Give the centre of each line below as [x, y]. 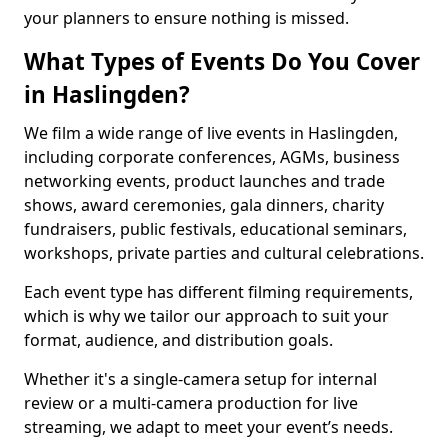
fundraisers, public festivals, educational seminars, [215, 229]
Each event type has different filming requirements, [218, 292]
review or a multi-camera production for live [191, 403]
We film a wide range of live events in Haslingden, [211, 133]
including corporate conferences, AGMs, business [212, 157]
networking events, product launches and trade [204, 181]
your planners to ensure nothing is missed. [186, 18]
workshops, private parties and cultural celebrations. [224, 253]
